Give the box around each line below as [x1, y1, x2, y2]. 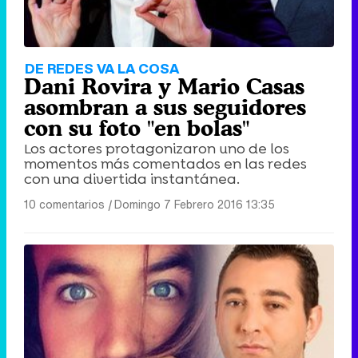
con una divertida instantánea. [24, 169, 240, 189]
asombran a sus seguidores [24, 93, 306, 120]
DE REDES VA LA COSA [25, 58, 179, 78]
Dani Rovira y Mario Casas [24, 73, 304, 99]
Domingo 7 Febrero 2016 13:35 [114, 195, 275, 213]
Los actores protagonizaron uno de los [24, 138, 289, 158]
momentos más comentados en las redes [24, 153, 307, 173]
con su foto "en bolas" [24, 114, 249, 141]
